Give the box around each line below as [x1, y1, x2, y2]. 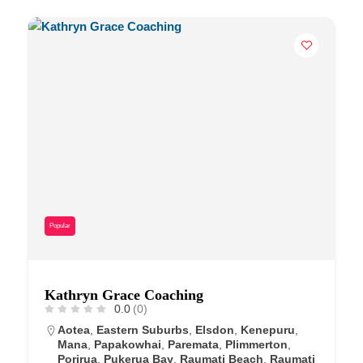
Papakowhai [94, 337, 161, 351]
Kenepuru [241, 322, 295, 336]
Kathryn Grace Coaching [45, 286, 203, 303]
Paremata [168, 337, 219, 351]
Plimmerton [225, 337, 288, 351]
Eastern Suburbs [96, 322, 189, 336]
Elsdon [195, 322, 234, 336]
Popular [49, 221, 70, 229]
